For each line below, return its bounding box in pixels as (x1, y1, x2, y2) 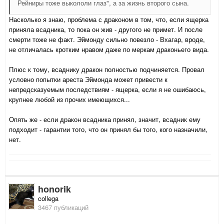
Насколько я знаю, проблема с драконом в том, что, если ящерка (9, 14, 208, 24)
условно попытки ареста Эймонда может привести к (9, 74, 167, 84)
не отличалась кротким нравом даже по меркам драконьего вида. (9, 44, 209, 54)
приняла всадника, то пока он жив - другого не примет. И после (9, 24, 202, 34)
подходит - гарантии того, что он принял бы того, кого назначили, (9, 124, 207, 134)
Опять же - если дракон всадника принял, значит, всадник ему (9, 114, 200, 124)
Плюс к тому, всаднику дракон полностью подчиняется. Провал (9, 64, 204, 74)
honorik (38, 182, 71, 196)
